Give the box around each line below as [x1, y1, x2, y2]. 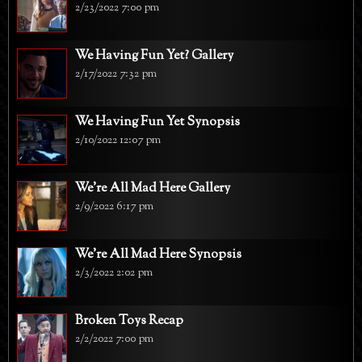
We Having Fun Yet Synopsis [75, 112, 240, 132]
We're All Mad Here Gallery [75, 179, 230, 198]
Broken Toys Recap [75, 311, 183, 330]
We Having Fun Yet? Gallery [75, 46, 234, 65]
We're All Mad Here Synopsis [75, 245, 242, 264]
